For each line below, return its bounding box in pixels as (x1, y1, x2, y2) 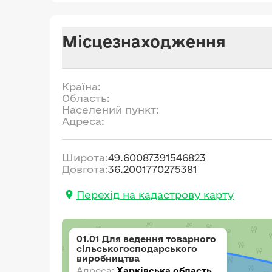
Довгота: (62, 163, 108, 175)
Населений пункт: (62, 104, 159, 115)
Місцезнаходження (62, 32, 226, 50)
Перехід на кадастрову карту (76, 188, 234, 200)
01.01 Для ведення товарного (76, 234, 216, 244)
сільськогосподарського (76, 243, 197, 254)
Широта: (62, 152, 108, 163)
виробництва (76, 253, 140, 263)
